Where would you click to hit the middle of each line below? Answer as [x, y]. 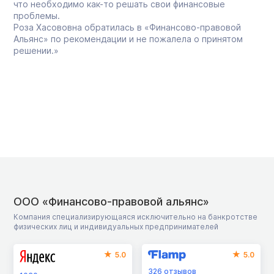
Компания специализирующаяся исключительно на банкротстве [135, 217]
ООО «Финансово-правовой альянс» [111, 201]
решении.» [36, 50]
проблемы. [37, 15]
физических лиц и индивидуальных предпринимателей [116, 226]
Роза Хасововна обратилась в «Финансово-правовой [127, 27]
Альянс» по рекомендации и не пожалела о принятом [128, 39]
